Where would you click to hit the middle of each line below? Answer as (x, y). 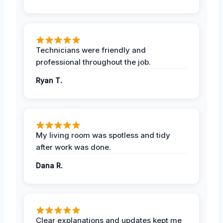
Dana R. (49, 166)
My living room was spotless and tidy (103, 135)
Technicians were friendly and (91, 50)
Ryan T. (49, 81)
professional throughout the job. (93, 62)
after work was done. (73, 147)
